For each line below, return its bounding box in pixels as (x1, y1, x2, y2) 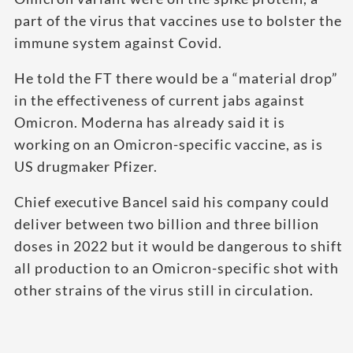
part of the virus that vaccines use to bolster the (14, 11, 342, 29)
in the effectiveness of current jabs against (14, 91, 305, 109)
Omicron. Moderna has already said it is (14, 113, 285, 131)
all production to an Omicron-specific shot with (14, 258, 339, 277)
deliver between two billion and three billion (14, 214, 319, 232)
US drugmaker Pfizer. (14, 157, 158, 175)
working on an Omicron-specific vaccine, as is (14, 135, 323, 153)
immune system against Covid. (14, 33, 222, 51)
